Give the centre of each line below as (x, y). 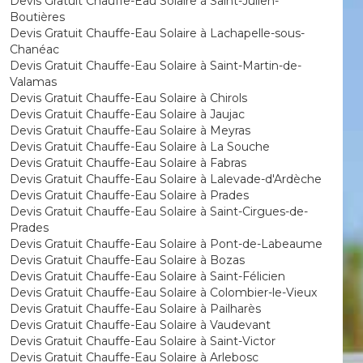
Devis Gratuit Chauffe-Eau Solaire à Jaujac (127, 114)
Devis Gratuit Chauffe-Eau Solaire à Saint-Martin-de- (155, 66)
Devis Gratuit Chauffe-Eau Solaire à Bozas (127, 260)
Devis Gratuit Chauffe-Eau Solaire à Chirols (128, 98)
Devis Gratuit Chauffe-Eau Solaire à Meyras (130, 130)
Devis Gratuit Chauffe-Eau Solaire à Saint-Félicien (147, 276)
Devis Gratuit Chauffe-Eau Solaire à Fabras (128, 163)
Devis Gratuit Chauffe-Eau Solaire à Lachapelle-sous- (157, 33)
